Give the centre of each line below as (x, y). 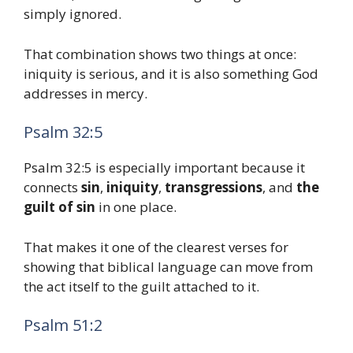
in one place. (136, 207)
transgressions (214, 188)
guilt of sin (59, 207)
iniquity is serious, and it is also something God (171, 73)
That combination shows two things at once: (160, 54)
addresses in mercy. (85, 93)
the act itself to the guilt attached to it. (141, 286)
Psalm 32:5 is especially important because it (164, 168)
